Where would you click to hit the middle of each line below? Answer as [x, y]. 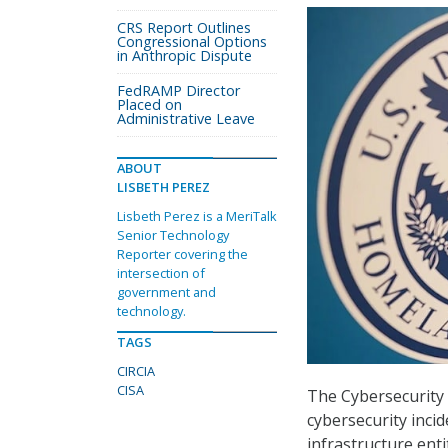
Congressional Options [192, 41]
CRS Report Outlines [184, 27]
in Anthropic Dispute [184, 55]
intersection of [161, 273]
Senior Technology [173, 235]
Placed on [149, 104]
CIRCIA [136, 371]
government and [166, 292]
